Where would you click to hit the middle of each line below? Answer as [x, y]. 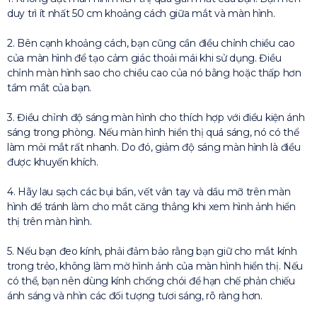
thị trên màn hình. [50, 221]
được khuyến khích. [53, 162]
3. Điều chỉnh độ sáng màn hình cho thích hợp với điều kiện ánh [156, 117]
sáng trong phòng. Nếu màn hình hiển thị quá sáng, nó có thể [153, 132]
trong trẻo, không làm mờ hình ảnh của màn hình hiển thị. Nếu [155, 266]
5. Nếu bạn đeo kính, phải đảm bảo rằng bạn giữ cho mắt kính [152, 251]
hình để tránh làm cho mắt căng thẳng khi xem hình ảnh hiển [151, 207]
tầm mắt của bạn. [50, 88]
